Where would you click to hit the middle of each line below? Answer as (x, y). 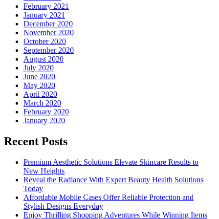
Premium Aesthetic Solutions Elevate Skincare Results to (111, 162)
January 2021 (44, 15)
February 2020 (46, 112)
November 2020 (49, 33)
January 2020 (44, 121)
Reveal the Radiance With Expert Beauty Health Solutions (113, 180)
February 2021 (46, 6)
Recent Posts (36, 142)
